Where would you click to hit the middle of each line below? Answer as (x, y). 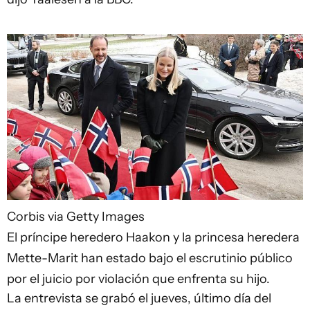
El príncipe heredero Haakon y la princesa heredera (153, 237)
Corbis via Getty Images (76, 216)
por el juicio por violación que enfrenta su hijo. (138, 279)
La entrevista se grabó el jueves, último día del (139, 298)
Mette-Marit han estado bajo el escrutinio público (150, 258)
